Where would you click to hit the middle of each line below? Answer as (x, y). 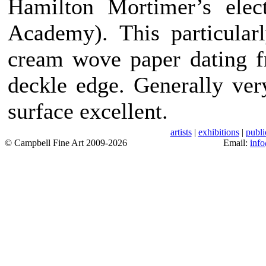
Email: (237, 143)
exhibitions (218, 132)
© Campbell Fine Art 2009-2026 (66, 143)
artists (181, 132)
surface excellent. (88, 111)
